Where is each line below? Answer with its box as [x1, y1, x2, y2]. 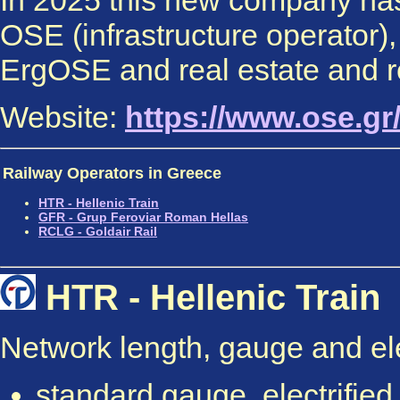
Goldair [86, 224, 134, 238]
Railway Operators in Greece [3, 164, 221, 182]
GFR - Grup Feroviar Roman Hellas [38, 210, 248, 224]
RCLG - [38, 224, 86, 238]
